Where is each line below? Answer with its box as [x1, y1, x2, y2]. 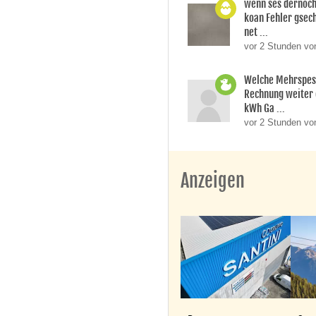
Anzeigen [181, 169, 245, 193]
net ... [244, 25, 269, 39]
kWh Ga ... [244, 102, 286, 116]
